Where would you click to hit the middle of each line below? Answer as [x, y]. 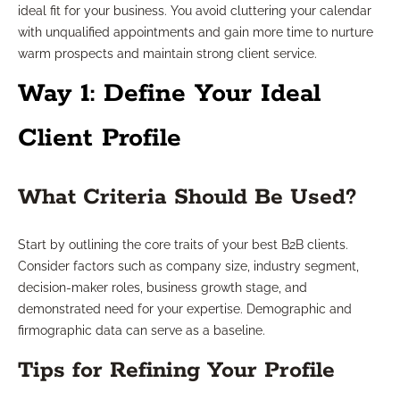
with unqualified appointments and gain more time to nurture [196, 33]
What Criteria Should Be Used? [187, 198]
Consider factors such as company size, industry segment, [188, 267]
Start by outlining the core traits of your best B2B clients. [183, 245]
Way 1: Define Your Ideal [169, 94]
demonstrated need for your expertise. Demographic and [185, 309]
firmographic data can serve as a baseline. [142, 331]
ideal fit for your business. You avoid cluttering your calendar [195, 11]
